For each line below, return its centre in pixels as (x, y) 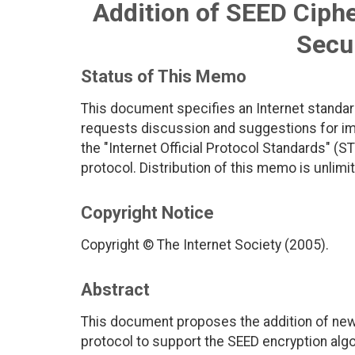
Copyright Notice (147, 213)
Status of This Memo (164, 77)
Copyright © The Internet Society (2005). (205, 245)
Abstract (115, 290)
